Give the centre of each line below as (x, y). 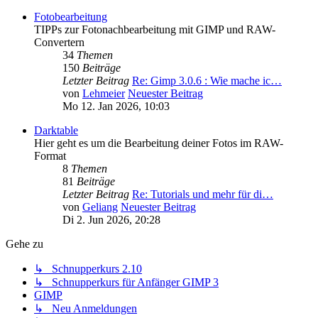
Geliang (100, 207)
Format (50, 156)
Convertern (59, 43)
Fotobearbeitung (71, 17)
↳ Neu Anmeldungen (86, 309)
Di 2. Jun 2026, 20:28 (111, 220)
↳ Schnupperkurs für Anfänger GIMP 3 (126, 283)
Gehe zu (24, 244)
